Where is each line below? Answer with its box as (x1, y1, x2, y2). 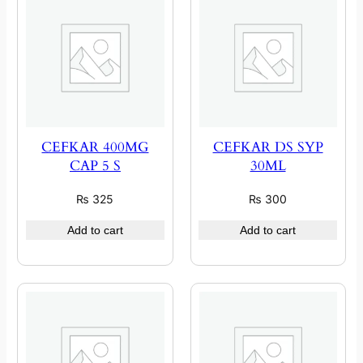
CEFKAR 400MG (41, 138, 149, 157)
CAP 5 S (69, 156, 121, 176)
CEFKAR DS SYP (212, 138, 323, 157)
